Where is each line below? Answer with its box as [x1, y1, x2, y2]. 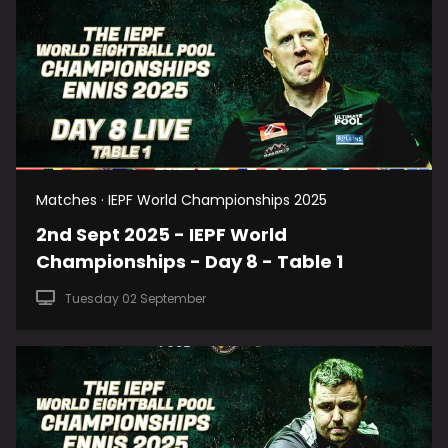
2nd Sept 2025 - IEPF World [36, 222, 287, 247]
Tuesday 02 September [64, 290, 206, 307]
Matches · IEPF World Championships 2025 [36, 190, 327, 210]
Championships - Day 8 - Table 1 [36, 249, 343, 274]
